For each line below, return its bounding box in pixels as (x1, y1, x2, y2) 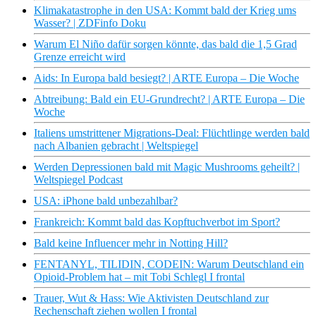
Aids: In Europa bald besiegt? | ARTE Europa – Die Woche (34, 72, 299, 85)
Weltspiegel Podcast (34, 174, 123, 186)
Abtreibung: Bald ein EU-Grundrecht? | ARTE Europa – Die (34, 93, 305, 106)
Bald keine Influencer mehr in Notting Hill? (34, 237, 228, 250)
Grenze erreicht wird (34, 51, 126, 63)
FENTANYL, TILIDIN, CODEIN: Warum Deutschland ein (34, 258, 304, 271)
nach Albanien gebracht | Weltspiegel (34, 140, 198, 152)
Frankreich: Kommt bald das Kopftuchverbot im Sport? (34, 216, 280, 229)
